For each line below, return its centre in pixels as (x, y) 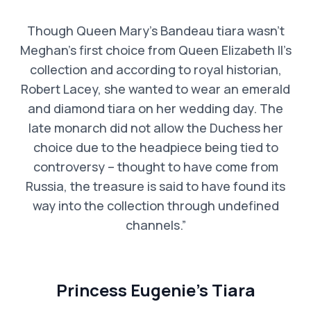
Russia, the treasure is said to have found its (155, 186)
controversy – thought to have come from (155, 166)
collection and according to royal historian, (155, 69)
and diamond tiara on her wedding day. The (155, 108)
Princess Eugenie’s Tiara (155, 289)
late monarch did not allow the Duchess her (155, 127)
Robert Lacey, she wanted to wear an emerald (155, 89)
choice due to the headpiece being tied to (155, 147)
